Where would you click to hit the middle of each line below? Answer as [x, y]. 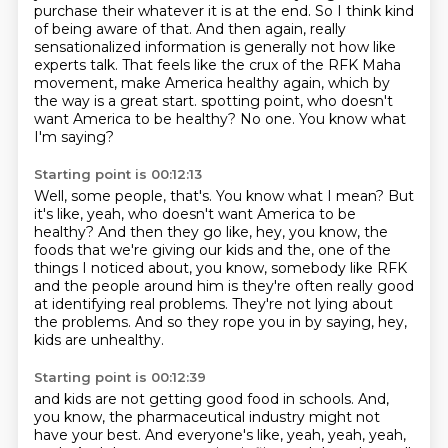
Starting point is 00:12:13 [117, 174]
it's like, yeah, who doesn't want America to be [194, 214]
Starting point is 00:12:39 [119, 377]
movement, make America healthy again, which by [211, 83]
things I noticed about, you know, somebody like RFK [220, 268]
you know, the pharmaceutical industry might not [206, 417]
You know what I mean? [301, 196]
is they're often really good [320, 286]
